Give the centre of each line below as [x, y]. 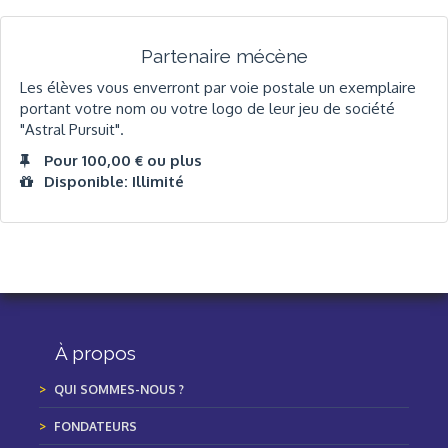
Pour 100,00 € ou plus [123, 161]
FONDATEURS [95, 426]
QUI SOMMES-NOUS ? [119, 389]
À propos [95, 352]
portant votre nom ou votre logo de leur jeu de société [207, 108]
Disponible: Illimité [114, 182]
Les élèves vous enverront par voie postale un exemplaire [218, 87]
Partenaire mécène [224, 56]
